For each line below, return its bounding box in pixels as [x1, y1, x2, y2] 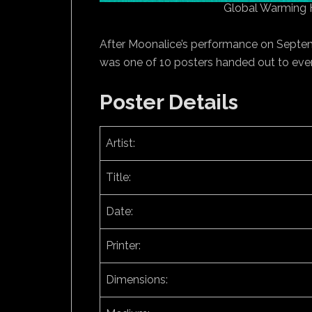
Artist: [106, 136, 135, 150]
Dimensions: [106, 273, 168, 286]
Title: [106, 171, 131, 184]
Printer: [106, 239, 141, 252]
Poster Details [100, 90, 238, 114]
